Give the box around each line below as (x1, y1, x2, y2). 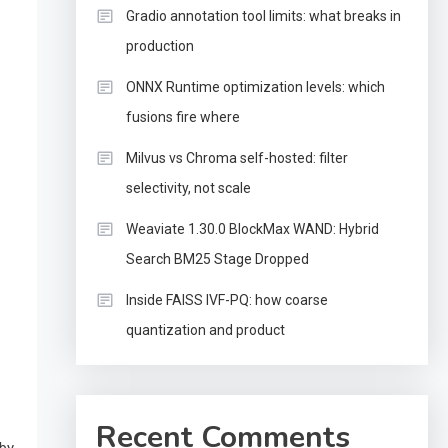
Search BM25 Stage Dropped (125, 251, 309, 267)
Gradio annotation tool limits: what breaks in (125, 8, 401, 24)
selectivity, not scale (125, 180, 251, 196)
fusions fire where (125, 109, 240, 125)
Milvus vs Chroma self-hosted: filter (125, 150, 348, 166)
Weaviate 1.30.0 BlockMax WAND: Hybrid (125, 221, 379, 237)
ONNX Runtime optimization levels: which (125, 79, 385, 95)
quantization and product (125, 322, 285, 338)
